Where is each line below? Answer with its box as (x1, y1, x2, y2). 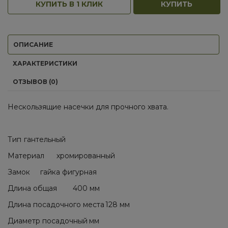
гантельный (24, 135, 66, 144)
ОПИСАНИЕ (13, 41, 53, 48)
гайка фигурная (40, 167, 97, 177)
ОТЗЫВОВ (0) (13, 78, 58, 85)
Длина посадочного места (8, 200, 104, 209)
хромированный (56, 151, 115, 160)
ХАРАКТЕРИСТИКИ (13, 60, 77, 67)
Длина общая (8, 184, 57, 193)
